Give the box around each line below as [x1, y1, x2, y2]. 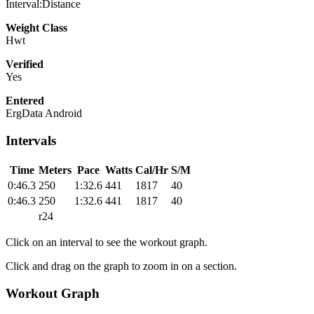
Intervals [6, 133, 56, 149]
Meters [39, 163, 71, 176]
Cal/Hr [135, 163, 168, 176]
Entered [6, 95, 44, 107]
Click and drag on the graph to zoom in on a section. [6, 259, 237, 272]
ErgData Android [6, 107, 82, 120]
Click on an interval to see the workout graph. [6, 235, 207, 248]
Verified [6, 58, 43, 71]
